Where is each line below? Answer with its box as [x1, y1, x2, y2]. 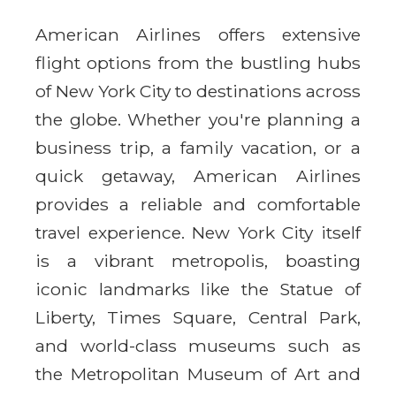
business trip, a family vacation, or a [35, 136, 361, 158]
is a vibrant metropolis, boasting [35, 249, 361, 271]
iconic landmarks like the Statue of [35, 278, 361, 300]
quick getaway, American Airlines [35, 164, 361, 187]
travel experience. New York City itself [35, 221, 361, 243]
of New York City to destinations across [35, 80, 361, 102]
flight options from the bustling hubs [35, 51, 361, 73]
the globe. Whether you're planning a [35, 108, 361, 130]
